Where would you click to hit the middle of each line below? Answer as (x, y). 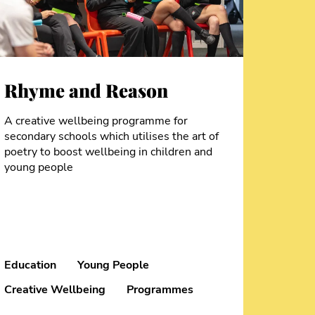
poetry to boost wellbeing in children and (108, 152)
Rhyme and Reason (86, 91)
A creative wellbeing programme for (96, 121)
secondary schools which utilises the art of (111, 137)
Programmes (160, 289)
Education (30, 265)
